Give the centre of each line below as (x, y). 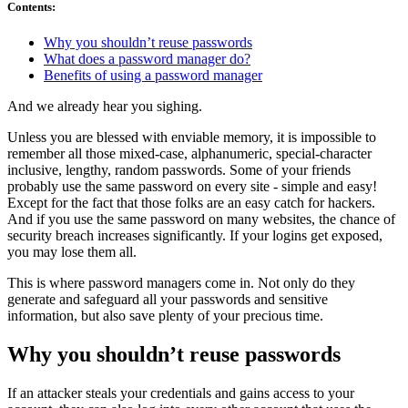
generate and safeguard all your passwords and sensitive (168, 300)
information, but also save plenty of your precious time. (165, 316)
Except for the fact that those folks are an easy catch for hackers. (191, 203)
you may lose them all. (72, 252)
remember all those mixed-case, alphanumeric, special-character (189, 154)
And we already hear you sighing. (105, 107)
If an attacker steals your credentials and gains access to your (181, 393)
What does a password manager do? (147, 59)
